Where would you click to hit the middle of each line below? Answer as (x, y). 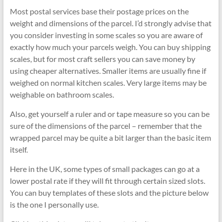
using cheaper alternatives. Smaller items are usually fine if (108, 71)
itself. (19, 150)
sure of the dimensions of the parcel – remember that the (106, 126)
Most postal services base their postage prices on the (99, 11)
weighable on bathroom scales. (62, 95)
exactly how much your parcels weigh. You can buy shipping (110, 47)
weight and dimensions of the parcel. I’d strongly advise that (111, 23)
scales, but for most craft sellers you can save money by (102, 59)
